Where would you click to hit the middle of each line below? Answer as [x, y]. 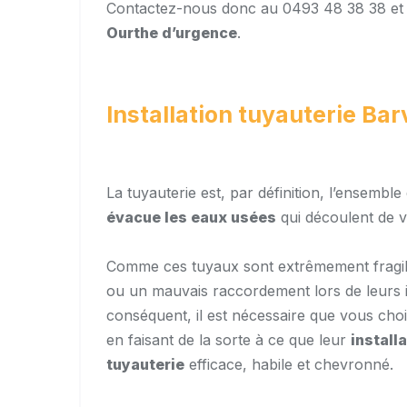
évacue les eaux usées [191, 218]
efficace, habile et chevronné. [289, 365]
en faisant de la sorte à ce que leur [228, 340]
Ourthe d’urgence [172, 33]
